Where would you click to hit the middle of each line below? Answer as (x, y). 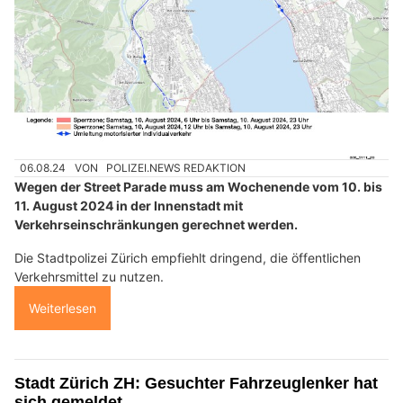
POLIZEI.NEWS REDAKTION (176, 168)
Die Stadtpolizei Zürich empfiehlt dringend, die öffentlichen (188, 258)
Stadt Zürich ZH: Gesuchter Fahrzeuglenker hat (196, 384)
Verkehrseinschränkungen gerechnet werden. (156, 225)
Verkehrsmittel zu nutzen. (89, 277)
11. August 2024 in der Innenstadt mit (129, 206)
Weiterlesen (63, 309)
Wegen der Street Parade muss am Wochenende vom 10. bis (198, 187)
